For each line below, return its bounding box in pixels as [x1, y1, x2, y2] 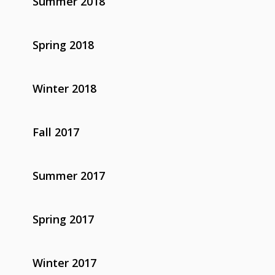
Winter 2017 [32, 255, 96, 270]
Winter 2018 [32, 80, 96, 96]
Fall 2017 [32, 124, 79, 139]
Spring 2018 [32, 37, 94, 52]
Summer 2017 [32, 168, 105, 183]
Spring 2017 [32, 211, 94, 227]
